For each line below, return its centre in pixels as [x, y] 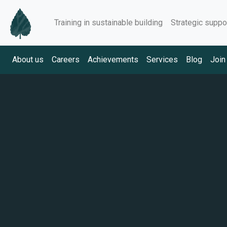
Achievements [113, 60]
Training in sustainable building [108, 23]
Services [162, 60]
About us [28, 60]
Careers [66, 60]
